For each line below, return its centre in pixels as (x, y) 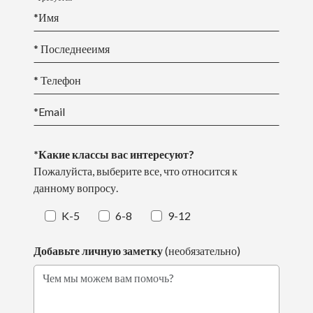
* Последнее (63, 49)
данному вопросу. (76, 188)
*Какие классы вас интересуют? (114, 154)
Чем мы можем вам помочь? (99, 286)
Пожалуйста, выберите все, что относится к (136, 171)
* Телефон (57, 80)
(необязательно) (203, 250)
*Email (49, 111)
